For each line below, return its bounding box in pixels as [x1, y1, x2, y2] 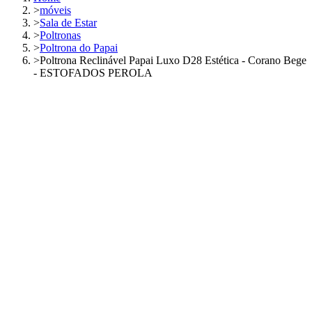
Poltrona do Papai [40, 41, 118, 54]
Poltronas [40, 29, 81, 41]
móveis [40, 3, 71, 16]
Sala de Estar [40, 16, 97, 29]
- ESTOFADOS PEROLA [33, 66, 153, 79]
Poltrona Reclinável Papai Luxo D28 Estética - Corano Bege [40, 54, 306, 66]
